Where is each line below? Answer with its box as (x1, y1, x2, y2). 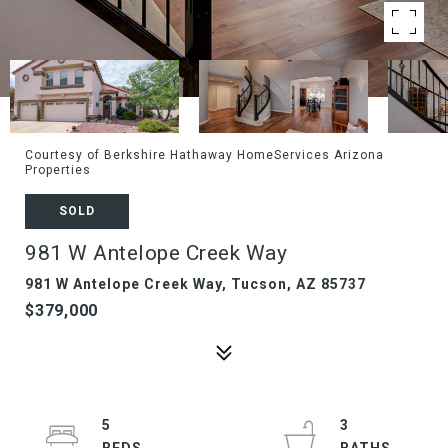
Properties (25, 163, 91, 177)
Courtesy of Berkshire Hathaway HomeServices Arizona (25, 148, 384, 162)
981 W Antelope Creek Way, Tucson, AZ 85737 (25, 276, 366, 292)
